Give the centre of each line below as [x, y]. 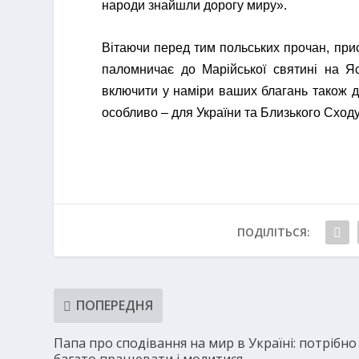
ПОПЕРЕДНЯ [115, 306]
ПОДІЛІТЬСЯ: [273, 232]
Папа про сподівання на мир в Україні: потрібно [206, 343]
